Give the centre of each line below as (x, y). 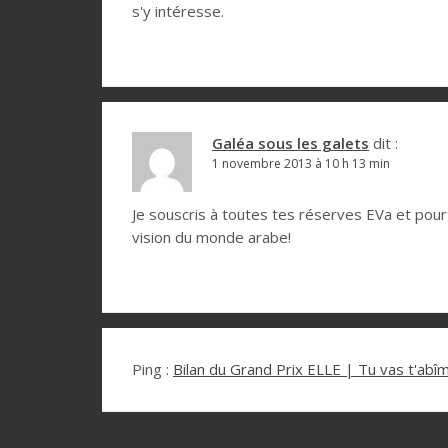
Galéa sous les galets (290, 143)
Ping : (152, 369)
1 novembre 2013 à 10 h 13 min (301, 164)
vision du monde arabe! (211, 237)
